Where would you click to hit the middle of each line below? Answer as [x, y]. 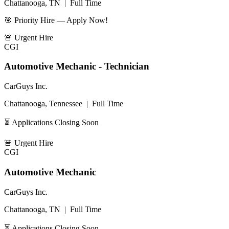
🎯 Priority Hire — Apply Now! [56, 20]
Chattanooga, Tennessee [43, 104]
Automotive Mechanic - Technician [77, 66]
